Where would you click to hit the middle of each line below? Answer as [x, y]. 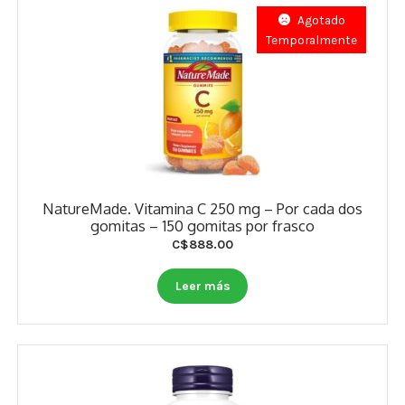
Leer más [202, 286]
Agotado [321, 19]
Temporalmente [312, 39]
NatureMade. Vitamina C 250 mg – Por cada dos [202, 208]
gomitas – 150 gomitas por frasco [202, 225]
